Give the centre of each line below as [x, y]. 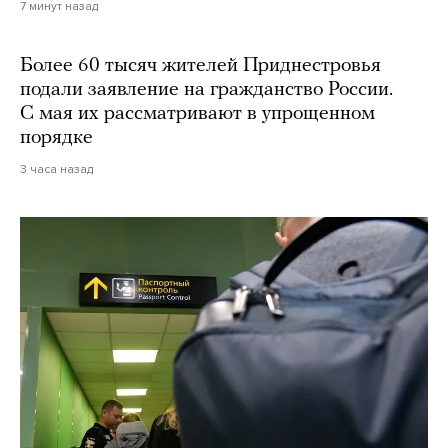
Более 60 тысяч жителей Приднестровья [200, 65]
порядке [56, 137]
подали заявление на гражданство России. [206, 89]
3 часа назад [56, 168]
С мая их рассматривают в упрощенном [197, 113]
